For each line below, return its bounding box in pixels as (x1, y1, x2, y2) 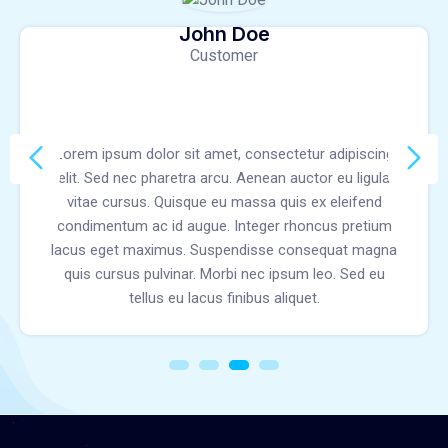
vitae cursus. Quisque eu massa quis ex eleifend (66, 193, 382, 211)
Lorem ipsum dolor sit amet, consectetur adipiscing (54, 145, 394, 163)
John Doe (178, 21, 270, 46)
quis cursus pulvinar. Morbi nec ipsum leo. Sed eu (63, 265, 385, 283)
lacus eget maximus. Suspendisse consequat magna (51, 241, 397, 259)
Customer (190, 45, 258, 65)
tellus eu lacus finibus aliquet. (128, 289, 320, 307)
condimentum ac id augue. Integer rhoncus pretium (56, 217, 392, 235)
